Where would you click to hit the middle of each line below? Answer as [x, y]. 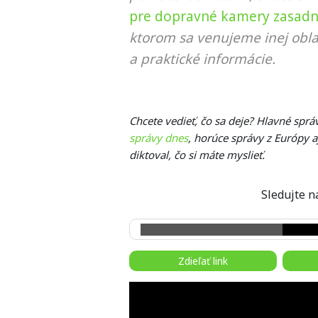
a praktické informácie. [202, 59]
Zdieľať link [203, 261]
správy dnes [159, 138]
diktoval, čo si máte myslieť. [197, 155]
